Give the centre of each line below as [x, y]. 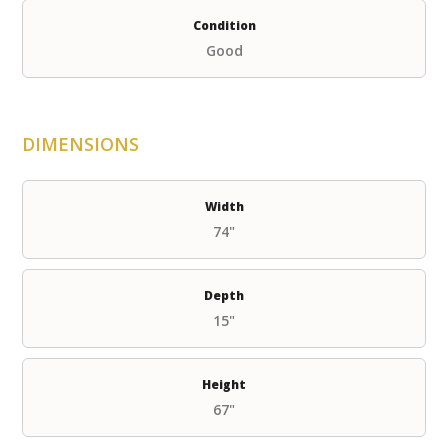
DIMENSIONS [81, 144]
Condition [224, 26]
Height [224, 385]
